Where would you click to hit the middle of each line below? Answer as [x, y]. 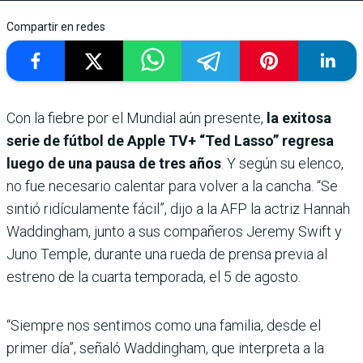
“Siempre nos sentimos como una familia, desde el [164, 325]
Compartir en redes [56, 26]
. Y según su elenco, [282, 163]
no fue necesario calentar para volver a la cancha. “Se [172, 186]
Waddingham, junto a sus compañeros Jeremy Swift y [174, 231]
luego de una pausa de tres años [114, 163]
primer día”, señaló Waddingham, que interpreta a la [165, 348]
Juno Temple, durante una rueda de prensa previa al [167, 254]
